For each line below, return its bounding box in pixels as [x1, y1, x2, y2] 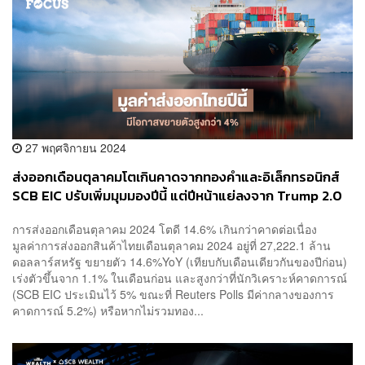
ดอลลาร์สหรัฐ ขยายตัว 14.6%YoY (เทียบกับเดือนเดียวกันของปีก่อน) [12, 253, 347, 270]
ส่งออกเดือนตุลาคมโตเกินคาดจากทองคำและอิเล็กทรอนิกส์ [12, 166, 340, 187]
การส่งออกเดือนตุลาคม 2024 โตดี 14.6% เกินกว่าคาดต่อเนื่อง [12, 221, 323, 238]
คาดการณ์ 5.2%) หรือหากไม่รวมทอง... [12, 302, 204, 319]
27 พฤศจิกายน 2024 [22, 139, 126, 156]
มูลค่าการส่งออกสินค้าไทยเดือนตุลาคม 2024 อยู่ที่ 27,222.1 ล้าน [12, 237, 331, 254]
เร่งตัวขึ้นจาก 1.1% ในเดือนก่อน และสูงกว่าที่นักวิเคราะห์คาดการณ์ [12, 270, 347, 287]
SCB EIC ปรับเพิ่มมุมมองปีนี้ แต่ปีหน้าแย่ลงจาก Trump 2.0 [12, 185, 342, 206]
